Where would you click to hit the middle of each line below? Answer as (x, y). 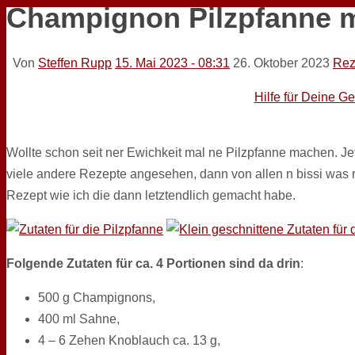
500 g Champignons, (97, 297)
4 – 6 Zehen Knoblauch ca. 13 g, (129, 340)
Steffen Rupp (75, 63)
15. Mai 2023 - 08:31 (172, 63)
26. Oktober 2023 (281, 63)
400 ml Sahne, (79, 319)
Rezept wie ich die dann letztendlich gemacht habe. (151, 195)
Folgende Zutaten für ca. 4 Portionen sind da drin (153, 263)
